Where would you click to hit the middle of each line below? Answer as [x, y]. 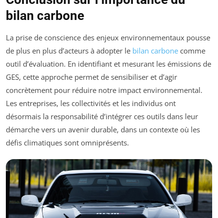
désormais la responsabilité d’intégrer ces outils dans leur [102, 117]
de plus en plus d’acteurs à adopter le [69, 51]
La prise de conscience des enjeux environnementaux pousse [108, 38]
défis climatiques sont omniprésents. [67, 143]
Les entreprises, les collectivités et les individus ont [91, 103]
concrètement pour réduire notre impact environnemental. [104, 90]
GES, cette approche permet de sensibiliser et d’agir [91, 77]
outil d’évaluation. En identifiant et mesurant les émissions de [109, 64]
